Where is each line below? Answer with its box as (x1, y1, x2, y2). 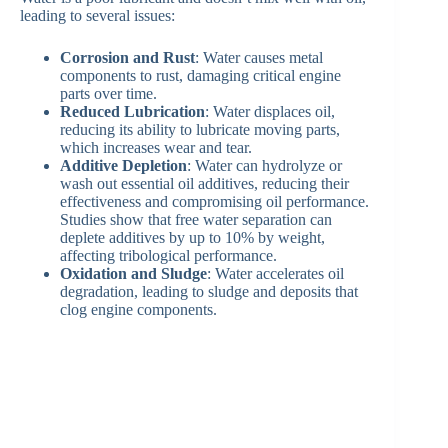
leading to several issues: (20, 6, 175, 24)
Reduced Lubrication (60, 102, 205, 120)
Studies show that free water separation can (60, 210, 332, 228)
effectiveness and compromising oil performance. (60, 192, 369, 210)
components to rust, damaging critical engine (60, 66, 341, 84)
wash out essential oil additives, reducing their (60, 174, 349, 192)
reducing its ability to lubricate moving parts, (60, 120, 340, 138)
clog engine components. (60, 300, 217, 318)
